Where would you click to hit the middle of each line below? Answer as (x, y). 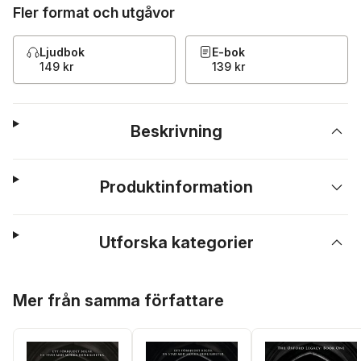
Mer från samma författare (118, 301)
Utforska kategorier (177, 243)
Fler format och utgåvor (94, 12)
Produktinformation (177, 187)
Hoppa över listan (62, 288)
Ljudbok (62, 52)
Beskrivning (177, 131)
